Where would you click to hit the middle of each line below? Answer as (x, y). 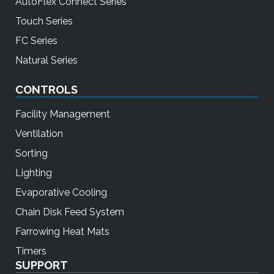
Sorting (31, 154)
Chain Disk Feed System (70, 212)
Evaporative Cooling (61, 193)
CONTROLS (46, 90)
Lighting (34, 173)
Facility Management (63, 114)
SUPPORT (42, 265)
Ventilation (39, 134)
